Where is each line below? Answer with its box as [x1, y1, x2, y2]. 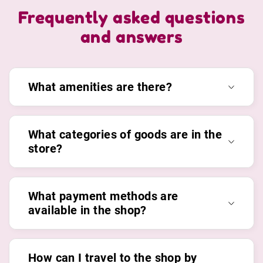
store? [28, 141, 63, 156]
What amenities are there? [28, 80, 172, 95]
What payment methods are [28, 189, 178, 204]
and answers [80, 27, 183, 48]
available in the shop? [28, 203, 147, 218]
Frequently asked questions [18, 8, 245, 28]
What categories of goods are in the [28, 127, 222, 142]
